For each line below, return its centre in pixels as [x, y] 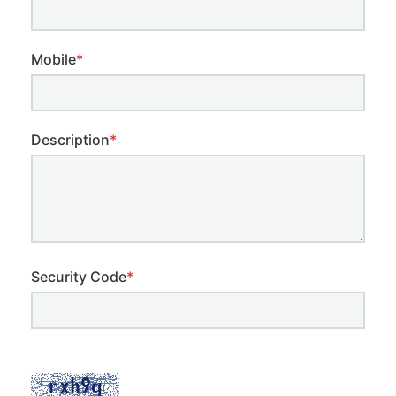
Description [70, 140]
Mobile [53, 60]
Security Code [79, 277]
